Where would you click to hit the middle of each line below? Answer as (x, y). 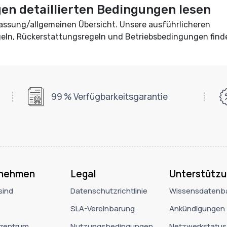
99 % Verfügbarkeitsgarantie (110, 97)
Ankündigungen (197, 208)
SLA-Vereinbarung (102, 208)
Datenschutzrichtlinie (109, 191)
